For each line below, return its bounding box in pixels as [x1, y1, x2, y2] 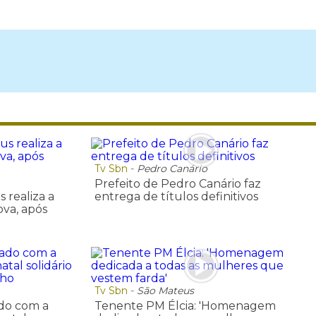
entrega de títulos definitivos [94, 190, 258, 204]
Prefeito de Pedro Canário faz [94, 177, 261, 191]
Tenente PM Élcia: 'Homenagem [94, 298, 276, 312]
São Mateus [136, 284, 194, 297]
